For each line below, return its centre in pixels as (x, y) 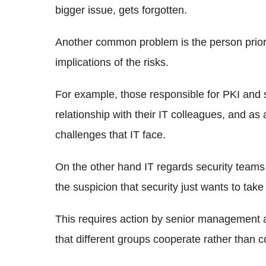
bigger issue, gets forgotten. (121, 10)
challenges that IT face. (110, 134)
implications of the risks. (112, 62)
